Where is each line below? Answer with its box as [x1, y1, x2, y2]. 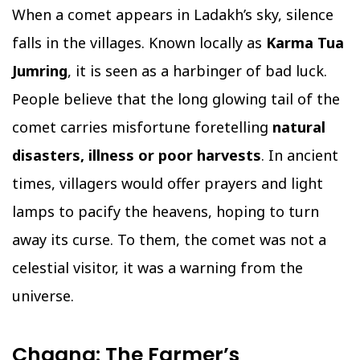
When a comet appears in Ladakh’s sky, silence [12, 5, 333, 25]
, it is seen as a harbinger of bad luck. [67, 61, 327, 81]
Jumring [12, 61, 67, 81]
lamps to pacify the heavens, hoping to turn [12, 202, 319, 222]
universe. [12, 286, 74, 306]
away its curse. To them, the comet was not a [12, 230, 326, 250]
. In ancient [261, 145, 338, 166]
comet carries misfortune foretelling [12, 117, 272, 137]
